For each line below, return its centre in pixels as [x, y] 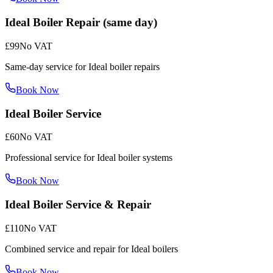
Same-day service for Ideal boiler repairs [82, 66]
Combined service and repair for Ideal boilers [91, 249]
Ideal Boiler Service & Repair [78, 204]
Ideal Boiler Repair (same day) [81, 23]
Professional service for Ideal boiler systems [89, 158]
